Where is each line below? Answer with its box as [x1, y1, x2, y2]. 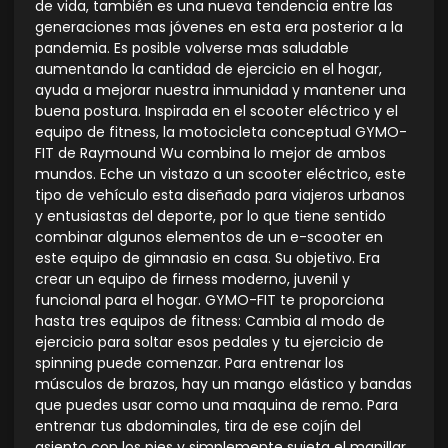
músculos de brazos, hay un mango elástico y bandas [35, 374, 412, 395]
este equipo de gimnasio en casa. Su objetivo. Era [35, 248, 380, 269]
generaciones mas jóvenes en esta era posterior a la [35, 17, 403, 38]
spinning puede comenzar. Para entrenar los [35, 353, 344, 374]
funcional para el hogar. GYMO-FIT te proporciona [35, 290, 384, 311]
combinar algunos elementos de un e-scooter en [35, 227, 383, 248]
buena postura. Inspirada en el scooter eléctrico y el [35, 101, 398, 122]
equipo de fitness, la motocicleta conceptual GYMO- [35, 122, 407, 143]
